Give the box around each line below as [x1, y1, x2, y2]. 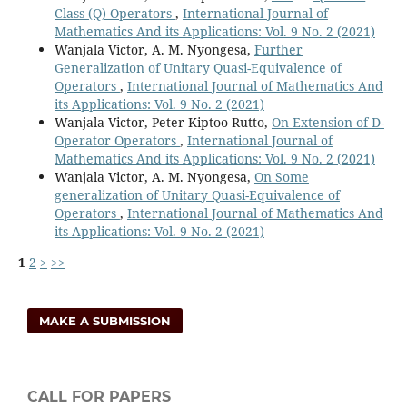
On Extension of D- [271, 113, 384, 131]
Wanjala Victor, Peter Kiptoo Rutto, [54, 113, 272, 131]
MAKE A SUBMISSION [39, 313, 172, 328]
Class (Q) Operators [54, 4, 175, 22]
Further [253, 40, 303, 58]
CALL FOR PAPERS [27, 387, 171, 405]
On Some [253, 167, 309, 185]
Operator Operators [54, 131, 180, 149]
